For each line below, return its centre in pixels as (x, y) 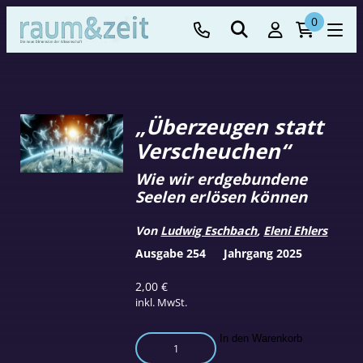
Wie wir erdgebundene (222, 178)
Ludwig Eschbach (209, 230)
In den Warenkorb (261, 338)
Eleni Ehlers (296, 230)
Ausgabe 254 (171, 253)
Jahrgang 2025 (263, 253)
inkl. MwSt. (162, 302)
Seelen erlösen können (222, 196)
